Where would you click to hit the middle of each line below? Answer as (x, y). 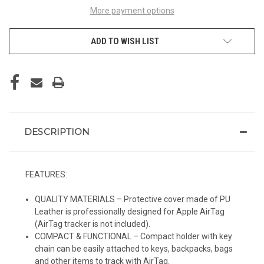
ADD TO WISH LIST (125, 41)
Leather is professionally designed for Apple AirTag (130, 211)
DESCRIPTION (57, 131)
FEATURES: (46, 174)
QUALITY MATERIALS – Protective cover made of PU (133, 199)
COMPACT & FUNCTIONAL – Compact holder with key (134, 236)
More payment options (132, 10)
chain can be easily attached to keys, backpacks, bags (134, 248)
